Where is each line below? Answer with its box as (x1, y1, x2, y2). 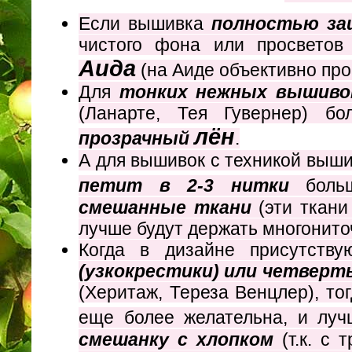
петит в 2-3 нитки (79, 175, 306, 196)
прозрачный (79, 128, 194, 149)
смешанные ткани (79, 197, 258, 218)
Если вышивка (79, 13, 211, 35)
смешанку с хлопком (79, 329, 282, 350)
